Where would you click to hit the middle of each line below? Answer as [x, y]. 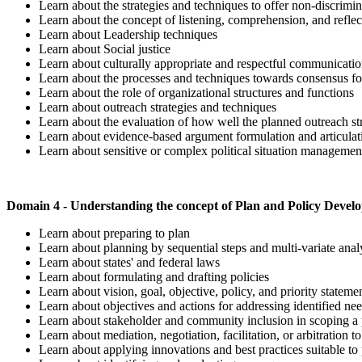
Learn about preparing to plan [116, 233]
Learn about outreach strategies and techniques [159, 107]
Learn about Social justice [105, 48]
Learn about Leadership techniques [130, 34]
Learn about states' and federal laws [131, 262]
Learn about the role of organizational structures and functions [198, 92]
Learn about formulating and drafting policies [156, 276]
